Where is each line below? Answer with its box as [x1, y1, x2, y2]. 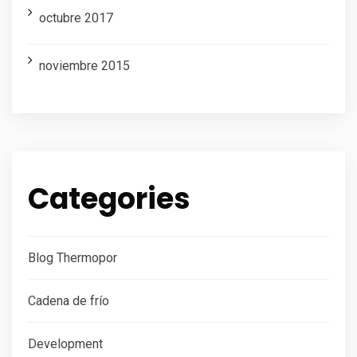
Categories [28, 178, 190, 219]
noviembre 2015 [39, 57, 130, 73]
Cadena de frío [28, 292, 109, 308]
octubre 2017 [39, 10, 113, 25]
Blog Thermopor [28, 249, 117, 265]
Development [28, 335, 103, 351]
